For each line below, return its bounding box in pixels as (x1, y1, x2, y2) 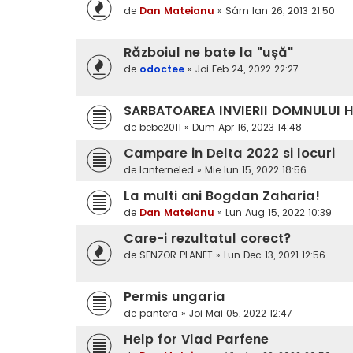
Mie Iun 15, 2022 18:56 (205, 163, 307, 177)
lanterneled (139, 163, 194, 177)
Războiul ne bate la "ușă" (124, 43, 293, 62)
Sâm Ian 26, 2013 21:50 (225, 4, 335, 18)
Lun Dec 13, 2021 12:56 (224, 248, 325, 262)
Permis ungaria (124, 288, 225, 307)
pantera (139, 307, 178, 321)
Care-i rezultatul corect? (124, 229, 292, 248)
